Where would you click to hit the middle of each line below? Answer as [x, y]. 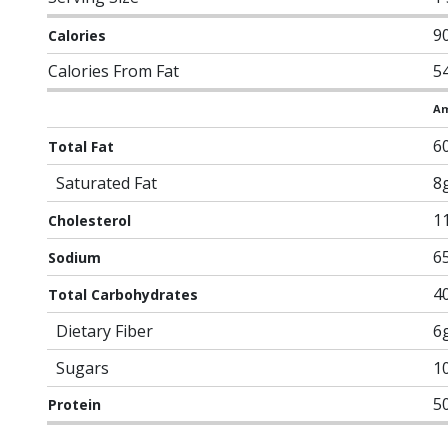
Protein [74, 404]
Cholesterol [89, 220]
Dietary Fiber [104, 331]
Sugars [82, 368]
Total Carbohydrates [123, 294]
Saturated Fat [106, 183]
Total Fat [81, 146]
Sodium [74, 257]
